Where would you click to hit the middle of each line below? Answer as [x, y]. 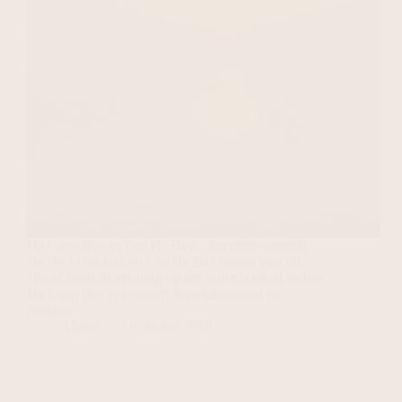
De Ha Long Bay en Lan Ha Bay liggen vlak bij [164, 262]
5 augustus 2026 [166, 327]
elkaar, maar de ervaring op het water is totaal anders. [177, 278]
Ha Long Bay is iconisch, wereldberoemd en [153, 294]
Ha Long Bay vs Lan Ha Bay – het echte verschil [167, 246]
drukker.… [57, 310]
